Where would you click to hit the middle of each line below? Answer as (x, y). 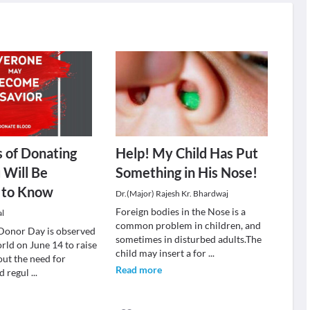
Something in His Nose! (186, 172)
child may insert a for (162, 253)
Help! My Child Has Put (186, 153)
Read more (138, 270)
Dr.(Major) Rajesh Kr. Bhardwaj (172, 193)
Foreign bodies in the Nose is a (180, 211)
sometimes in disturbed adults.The (188, 239)
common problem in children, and (188, 225)
